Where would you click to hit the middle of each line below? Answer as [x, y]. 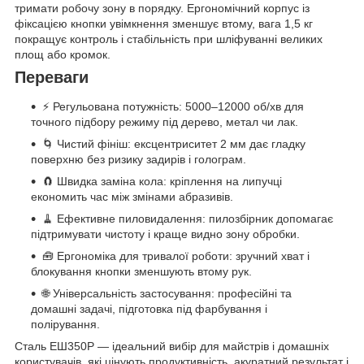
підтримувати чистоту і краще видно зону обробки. [165, 234]
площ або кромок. [63, 55]
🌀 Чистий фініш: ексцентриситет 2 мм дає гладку [174, 144]
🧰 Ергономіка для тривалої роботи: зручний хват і [176, 256]
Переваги [52, 78]
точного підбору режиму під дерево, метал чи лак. [165, 122]
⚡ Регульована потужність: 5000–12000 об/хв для [173, 107]
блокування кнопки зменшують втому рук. [141, 272]
